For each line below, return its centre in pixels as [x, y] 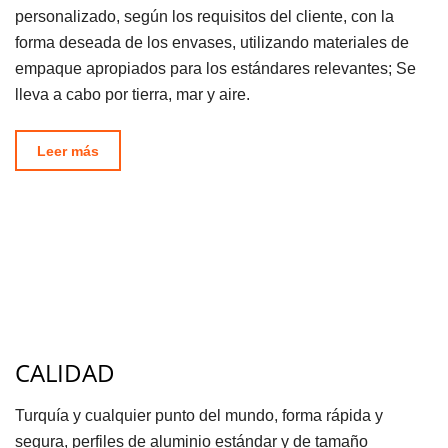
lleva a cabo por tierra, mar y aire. [132, 95]
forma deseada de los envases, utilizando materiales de [212, 43]
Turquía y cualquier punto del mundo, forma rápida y [199, 416]
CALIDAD [65, 373]
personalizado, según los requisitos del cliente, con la [204, 17]
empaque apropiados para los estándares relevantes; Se [215, 69]
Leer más [68, 151]
